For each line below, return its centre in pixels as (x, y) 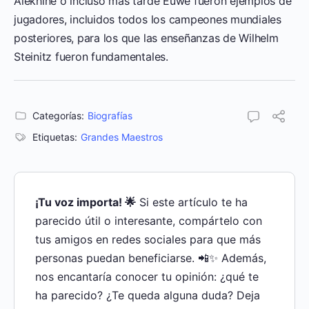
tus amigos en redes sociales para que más (148, 239)
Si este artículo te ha (192, 202)
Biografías (110, 115)
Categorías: (58, 115)
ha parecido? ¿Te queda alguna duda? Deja (148, 295)
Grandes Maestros (122, 137)
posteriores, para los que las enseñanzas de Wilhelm (146, 38)
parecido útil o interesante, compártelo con (149, 220)
